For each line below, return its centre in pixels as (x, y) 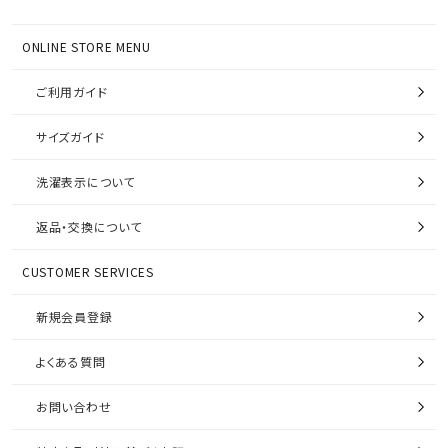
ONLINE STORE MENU (86, 46)
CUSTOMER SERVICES (88, 271)
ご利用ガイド (72, 91)
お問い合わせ (74, 406)
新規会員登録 (74, 316)
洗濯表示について (85, 181)
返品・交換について (89, 226)
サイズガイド (70, 136)
